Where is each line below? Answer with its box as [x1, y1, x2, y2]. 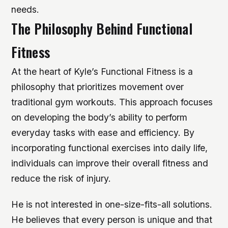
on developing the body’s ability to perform [11, 112, 188, 123]
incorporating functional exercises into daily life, [11, 142, 208, 154]
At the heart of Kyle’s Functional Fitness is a [11, 66, 193, 77]
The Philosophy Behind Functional [11, 19, 192, 39]
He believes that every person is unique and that [11, 214, 213, 225]
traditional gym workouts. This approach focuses [11, 97, 213, 108]
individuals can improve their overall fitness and [11, 158, 209, 169]
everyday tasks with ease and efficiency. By [11, 127, 195, 138]
